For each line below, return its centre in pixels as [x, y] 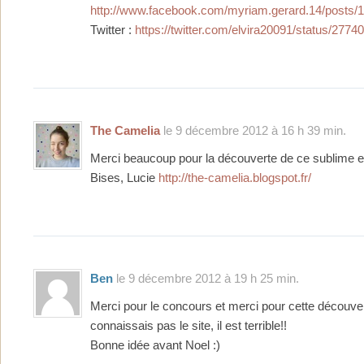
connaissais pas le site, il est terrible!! [188, 326]
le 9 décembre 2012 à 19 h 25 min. [206, 279]
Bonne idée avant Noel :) [155, 346]
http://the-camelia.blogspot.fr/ [235, 178]
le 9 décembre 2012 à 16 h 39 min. [253, 131]
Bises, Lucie [124, 178]
